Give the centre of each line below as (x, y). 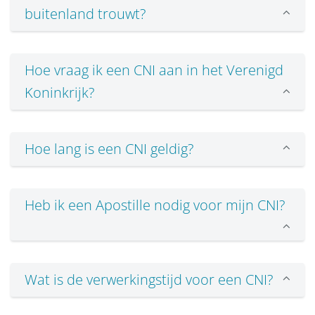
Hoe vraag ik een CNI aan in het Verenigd (154, 70)
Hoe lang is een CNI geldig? (109, 149)
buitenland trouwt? (85, 14)
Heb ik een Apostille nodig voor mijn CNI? (155, 205)
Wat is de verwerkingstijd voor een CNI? (149, 280)
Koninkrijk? (59, 93)
